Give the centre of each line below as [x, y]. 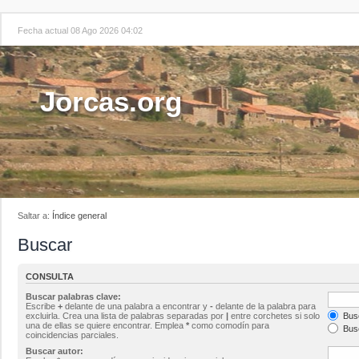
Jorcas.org [111, 101]
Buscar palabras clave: [73, 296]
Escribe [42, 306]
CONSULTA [50, 276]
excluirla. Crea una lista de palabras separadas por [126, 315]
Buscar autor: [54, 351]
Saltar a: [35, 216]
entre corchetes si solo [274, 315]
